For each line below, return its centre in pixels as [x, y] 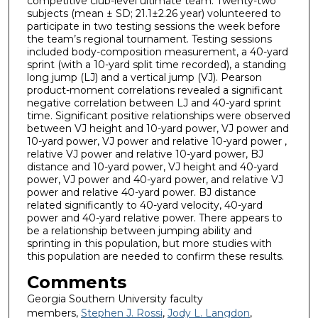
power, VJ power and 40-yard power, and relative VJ [155, 180]
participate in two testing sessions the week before [153, 27]
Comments [76, 282]
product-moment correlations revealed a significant [154, 91]
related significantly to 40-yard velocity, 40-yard [144, 205]
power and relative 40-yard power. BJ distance [141, 193]
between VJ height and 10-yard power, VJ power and [158, 129]
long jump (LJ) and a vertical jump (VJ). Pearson [144, 78]
